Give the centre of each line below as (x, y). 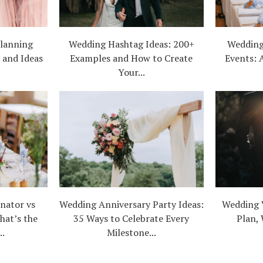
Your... (131, 72)
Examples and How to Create (131, 58)
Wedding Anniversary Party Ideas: (131, 205)
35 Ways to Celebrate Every (131, 219)
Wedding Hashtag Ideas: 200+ (131, 44)
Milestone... (131, 233)
